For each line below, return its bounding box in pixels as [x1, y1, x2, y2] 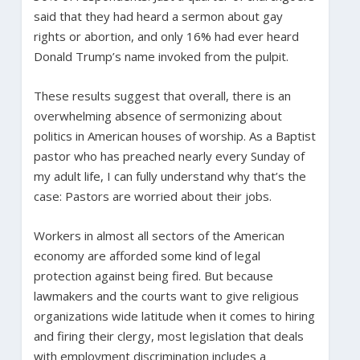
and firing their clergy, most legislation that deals [33, 327, 304, 344]
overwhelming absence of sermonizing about [33, 107, 282, 124]
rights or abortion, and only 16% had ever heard [33, 27, 299, 44]
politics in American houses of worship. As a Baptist [33, 127, 316, 144]
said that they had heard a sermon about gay [33, 7, 283, 24]
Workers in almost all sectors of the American [33, 227, 284, 243]
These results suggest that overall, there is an [33, 87, 291, 104]
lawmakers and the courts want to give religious [33, 287, 299, 304]
